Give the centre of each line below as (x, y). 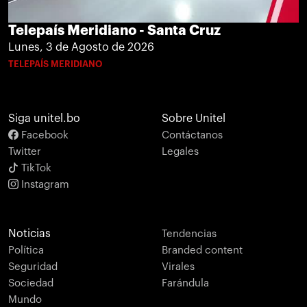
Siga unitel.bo (44, 119)
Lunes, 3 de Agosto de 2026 (81, 47)
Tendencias (189, 234)
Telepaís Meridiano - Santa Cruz (114, 30)
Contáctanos (192, 136)
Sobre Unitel (194, 119)
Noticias (29, 234)
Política (26, 251)
